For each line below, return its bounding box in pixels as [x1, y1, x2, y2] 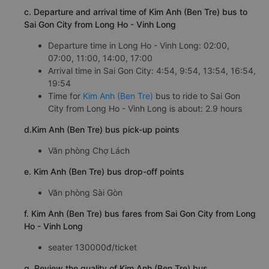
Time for [48, 90, 83, 101]
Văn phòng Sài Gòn [48, 187, 122, 198]
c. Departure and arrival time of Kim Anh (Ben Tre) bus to [24, 6, 247, 17]
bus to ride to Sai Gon [153, 90, 240, 101]
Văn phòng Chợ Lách [48, 145, 130, 156]
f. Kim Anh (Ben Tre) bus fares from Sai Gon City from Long [24, 208, 256, 219]
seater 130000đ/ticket [48, 241, 137, 252]
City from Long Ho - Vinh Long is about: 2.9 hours [48, 103, 242, 113]
